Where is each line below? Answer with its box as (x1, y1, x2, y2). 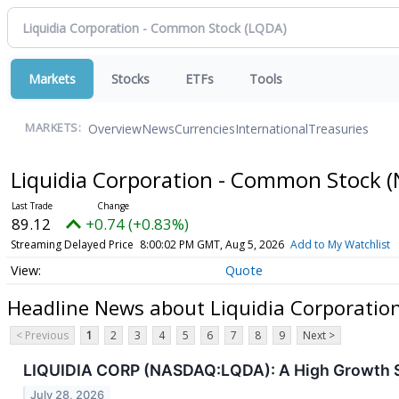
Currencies (175, 119, 235, 137)
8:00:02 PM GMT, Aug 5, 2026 (139, 237, 284, 252)
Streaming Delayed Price (10, 237, 134, 252)
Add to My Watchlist (289, 237, 390, 252)
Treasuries (308, 119, 369, 137)
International (235, 119, 308, 137)
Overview (88, 119, 142, 137)
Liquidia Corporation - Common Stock (10, 165, 387, 194)
